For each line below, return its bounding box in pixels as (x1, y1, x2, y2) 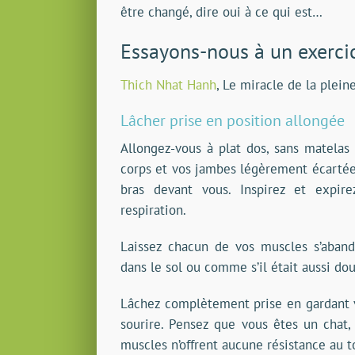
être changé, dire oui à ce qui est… (120, 3, 323, 21)
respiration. (120, 201, 186, 219)
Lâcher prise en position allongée (120, 110, 345, 132)
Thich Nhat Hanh (120, 76, 216, 94)
